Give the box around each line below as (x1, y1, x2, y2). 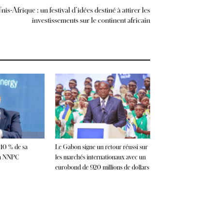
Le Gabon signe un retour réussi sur (55, 143, 148, 151)
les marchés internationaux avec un (55, 154, 146, 161)
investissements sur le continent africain (32, 15, 150, 24)
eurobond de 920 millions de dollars (55, 164, 149, 171)
